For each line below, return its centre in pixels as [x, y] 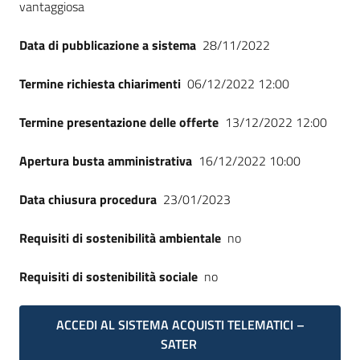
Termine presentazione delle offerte [119, 122]
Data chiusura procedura [88, 199]
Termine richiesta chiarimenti [100, 84]
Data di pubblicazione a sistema [108, 45]
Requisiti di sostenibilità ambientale [120, 238]
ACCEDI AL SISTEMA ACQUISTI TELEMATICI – [180, 325]
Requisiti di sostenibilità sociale [108, 276]
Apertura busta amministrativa [106, 161]
